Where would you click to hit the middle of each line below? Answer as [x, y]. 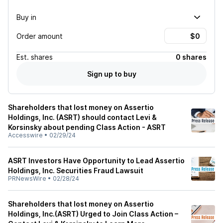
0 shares [191, 57]
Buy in [26, 17]
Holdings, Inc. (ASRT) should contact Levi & [82, 117]
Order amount [40, 36]
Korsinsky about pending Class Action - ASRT [87, 127]
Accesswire [25, 135]
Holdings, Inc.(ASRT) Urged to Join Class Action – [93, 214]
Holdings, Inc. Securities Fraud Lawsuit [76, 170]
